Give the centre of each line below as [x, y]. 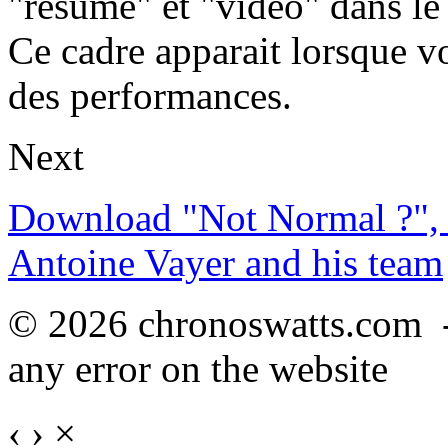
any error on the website [198, 368]
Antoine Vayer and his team [225, 262]
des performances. [150, 95]
